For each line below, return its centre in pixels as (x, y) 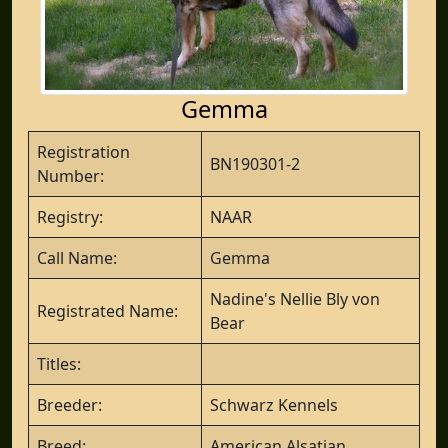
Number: (70, 175)
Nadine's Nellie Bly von (295, 298)
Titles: (59, 363)
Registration (83, 151)
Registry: (70, 216)
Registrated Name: (107, 310)
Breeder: (69, 404)
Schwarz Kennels (274, 404)
